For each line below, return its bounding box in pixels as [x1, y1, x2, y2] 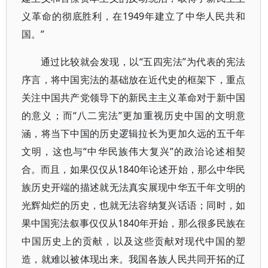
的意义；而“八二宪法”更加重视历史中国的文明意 [22, 109, 246, 122]
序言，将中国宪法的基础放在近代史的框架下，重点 [22, 73, 246, 86]
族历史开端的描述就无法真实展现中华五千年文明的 [22, 181, 246, 194]
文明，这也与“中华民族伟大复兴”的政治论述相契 [22, 145, 246, 158]
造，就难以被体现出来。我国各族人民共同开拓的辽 [22, 252, 246, 266]
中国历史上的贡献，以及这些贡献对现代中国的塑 [22, 234, 246, 248]
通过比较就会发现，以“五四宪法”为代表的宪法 [41, 55, 246, 68]
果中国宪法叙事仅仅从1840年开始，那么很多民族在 [22, 217, 246, 230]
